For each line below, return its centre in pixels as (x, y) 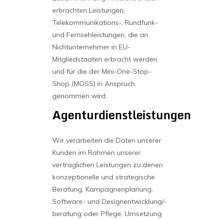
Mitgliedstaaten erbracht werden (105, 59)
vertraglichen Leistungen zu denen (107, 165)
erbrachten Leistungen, (88, 10)
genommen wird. (79, 96)
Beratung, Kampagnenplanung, (102, 189)
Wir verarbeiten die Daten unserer (107, 140)
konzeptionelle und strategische (103, 177)
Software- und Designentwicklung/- (109, 201)
